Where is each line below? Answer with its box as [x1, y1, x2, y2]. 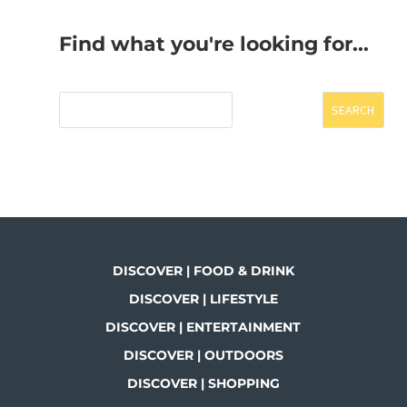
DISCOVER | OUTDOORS [123, 347, 283, 363]
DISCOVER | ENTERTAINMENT [105, 319, 302, 335]
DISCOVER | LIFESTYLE [128, 291, 278, 307]
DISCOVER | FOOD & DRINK [112, 263, 294, 279]
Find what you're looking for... [58, 32, 369, 56]
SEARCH [332, 102, 375, 118]
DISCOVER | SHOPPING [126, 375, 280, 392]
